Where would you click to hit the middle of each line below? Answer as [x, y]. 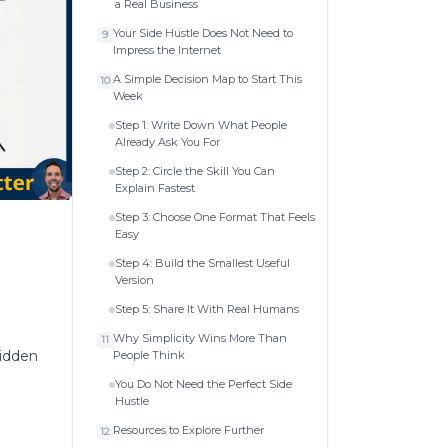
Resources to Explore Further [188, 429]
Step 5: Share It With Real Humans [207, 308]
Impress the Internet [167, 49]
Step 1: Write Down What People [201, 124]
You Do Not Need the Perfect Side [203, 383]
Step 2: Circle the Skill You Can [195, 170]
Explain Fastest [155, 187]
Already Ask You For [167, 141]
